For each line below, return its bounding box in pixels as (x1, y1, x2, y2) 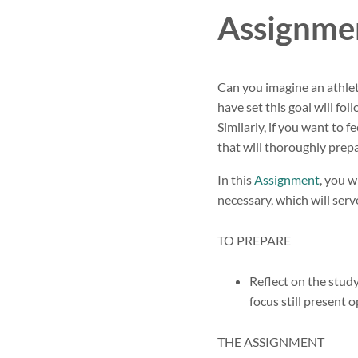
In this (217, 171, 254, 187)
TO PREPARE (217, 232, 291, 248)
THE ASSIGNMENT (217, 334, 324, 350)
